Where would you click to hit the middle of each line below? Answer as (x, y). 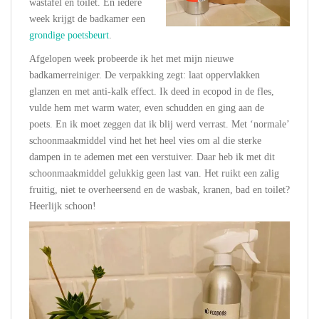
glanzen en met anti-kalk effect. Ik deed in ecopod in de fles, (152, 91)
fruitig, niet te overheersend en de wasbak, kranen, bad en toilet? (159, 189)
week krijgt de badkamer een (87, 19)
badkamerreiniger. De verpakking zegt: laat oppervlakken (145, 75)
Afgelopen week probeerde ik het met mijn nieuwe (131, 58)
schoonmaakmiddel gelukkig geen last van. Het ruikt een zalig (154, 173)
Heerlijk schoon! (63, 206)
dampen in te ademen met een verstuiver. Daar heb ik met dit (152, 157)
